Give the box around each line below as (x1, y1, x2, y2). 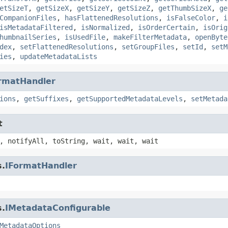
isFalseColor (166, 13, 215, 22)
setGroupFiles (122, 42, 175, 51)
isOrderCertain (138, 23, 195, 32)
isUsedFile (65, 33, 105, 41)
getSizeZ (118, 4, 150, 12)
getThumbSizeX (158, 4, 211, 12)
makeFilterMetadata (113, 33, 187, 41)
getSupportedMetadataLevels (77, 94, 183, 103)
